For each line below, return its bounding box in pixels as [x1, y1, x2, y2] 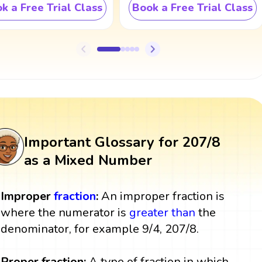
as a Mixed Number [23, 150, 152, 170]
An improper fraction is [98, 188, 225, 204]
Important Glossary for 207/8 [23, 132, 220, 151]
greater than [129, 204, 196, 220]
